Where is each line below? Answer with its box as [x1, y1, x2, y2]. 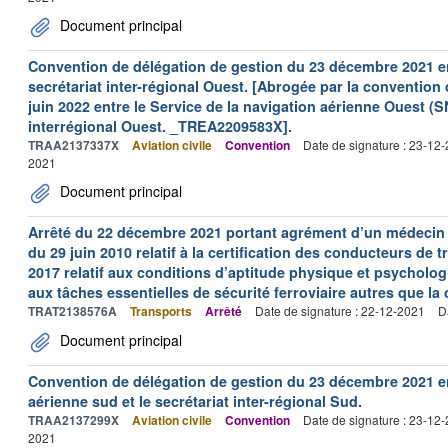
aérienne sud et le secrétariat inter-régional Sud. [28, 391, 362, 411]
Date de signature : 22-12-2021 [255, 302, 425, 319]
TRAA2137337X [28, 136, 119, 154]
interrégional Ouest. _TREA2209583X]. [28, 116, 292, 136]
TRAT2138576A [28, 302, 117, 320]
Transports [130, 302, 192, 320]
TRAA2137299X [28, 411, 119, 429]
